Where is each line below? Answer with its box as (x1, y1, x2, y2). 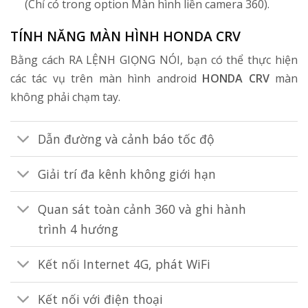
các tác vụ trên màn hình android (10, 71, 203, 87)
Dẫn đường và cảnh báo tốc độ (38, 130, 215, 147)
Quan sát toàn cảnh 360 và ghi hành (38, 200, 247, 217)
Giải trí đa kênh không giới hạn (38, 165, 217, 182)
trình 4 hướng (38, 220, 119, 237)
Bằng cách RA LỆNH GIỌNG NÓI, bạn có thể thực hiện (10, 52, 298, 68)
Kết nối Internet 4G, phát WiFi (38, 256, 211, 272)
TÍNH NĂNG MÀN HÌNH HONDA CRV (10, 26, 241, 45)
